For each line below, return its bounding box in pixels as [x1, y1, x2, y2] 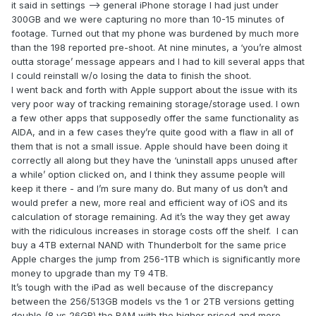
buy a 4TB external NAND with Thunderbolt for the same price [11, 239, 286, 251]
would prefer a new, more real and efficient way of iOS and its [11, 197, 288, 209]
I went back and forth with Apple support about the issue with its [11, 84, 298, 96]
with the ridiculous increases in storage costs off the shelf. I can [11, 225, 298, 237]
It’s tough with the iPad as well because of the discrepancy [11, 281, 273, 293]
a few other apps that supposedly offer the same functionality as [11, 112, 299, 124]
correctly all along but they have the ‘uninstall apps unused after [11, 154, 298, 166]
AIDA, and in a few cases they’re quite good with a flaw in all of [11, 126, 293, 138]
